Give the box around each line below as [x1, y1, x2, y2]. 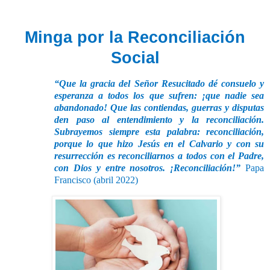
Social [110, 49, 160, 67]
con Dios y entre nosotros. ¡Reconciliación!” [54, 162, 245, 173]
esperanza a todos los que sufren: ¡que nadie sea [54, 90, 264, 101]
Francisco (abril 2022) [54, 174, 138, 185]
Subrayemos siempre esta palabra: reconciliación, [54, 126, 264, 137]
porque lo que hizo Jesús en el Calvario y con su [54, 138, 264, 149]
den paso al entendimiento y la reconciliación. [54, 114, 264, 125]
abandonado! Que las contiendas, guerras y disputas [54, 102, 264, 113]
